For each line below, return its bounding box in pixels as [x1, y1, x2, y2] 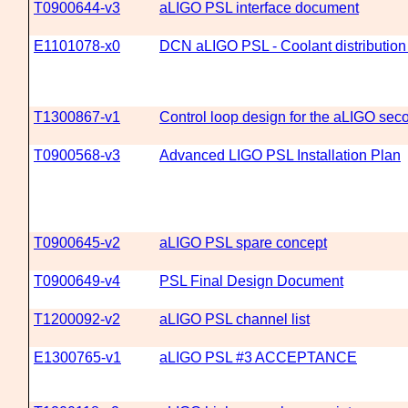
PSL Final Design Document [159, 273, 343, 289]
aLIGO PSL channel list [159, 311, 310, 327]
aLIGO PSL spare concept [159, 235, 327, 250]
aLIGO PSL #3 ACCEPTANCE [159, 350, 357, 365]
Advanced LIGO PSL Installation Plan [159, 148, 401, 163]
